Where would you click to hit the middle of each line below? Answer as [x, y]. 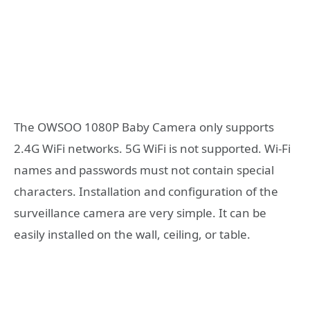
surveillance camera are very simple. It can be [140, 212]
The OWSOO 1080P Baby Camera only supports [144, 127]
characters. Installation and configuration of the [146, 191]
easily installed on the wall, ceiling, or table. [132, 234]
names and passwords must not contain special [144, 170]
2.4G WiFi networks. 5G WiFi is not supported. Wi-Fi [152, 148]
